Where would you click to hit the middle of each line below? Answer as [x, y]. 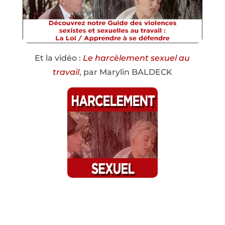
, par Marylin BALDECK [126, 72]
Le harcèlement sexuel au [137, 58]
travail [66, 72]
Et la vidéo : [59, 58]
